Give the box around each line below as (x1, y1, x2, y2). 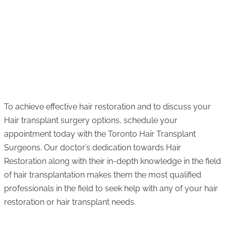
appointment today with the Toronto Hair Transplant (4, 129, 196, 139)
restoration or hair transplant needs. (4, 197, 136, 207)
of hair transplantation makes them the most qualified (4, 170, 201, 180)
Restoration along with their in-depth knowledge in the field (4, 156, 221, 166)
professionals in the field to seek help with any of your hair (4, 184, 218, 194)
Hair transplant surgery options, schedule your (4, 116, 178, 126)
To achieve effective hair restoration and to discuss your (4, 102, 211, 112)
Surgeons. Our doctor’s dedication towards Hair (4, 143, 181, 153)
